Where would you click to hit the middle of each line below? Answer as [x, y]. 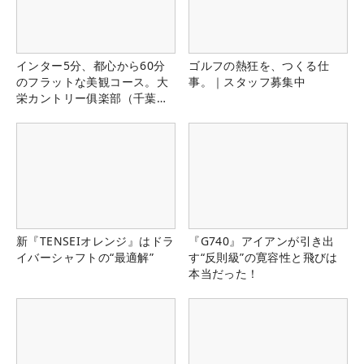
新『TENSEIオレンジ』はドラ [95, 240]
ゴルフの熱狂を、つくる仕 [259, 65]
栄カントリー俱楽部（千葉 [87, 97]
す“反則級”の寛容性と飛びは [263, 257]
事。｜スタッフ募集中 [247, 81]
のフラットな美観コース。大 [93, 81]
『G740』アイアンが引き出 [262, 240]
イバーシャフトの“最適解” [85, 257]
